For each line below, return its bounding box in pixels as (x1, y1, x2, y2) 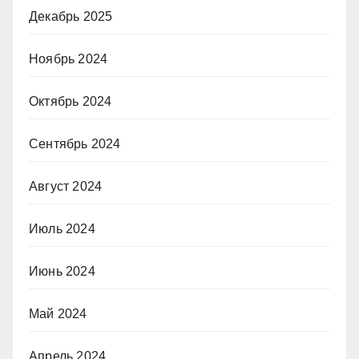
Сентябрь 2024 (29, 136, 121, 151)
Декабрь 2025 (29, 9, 113, 23)
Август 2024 (29, 179, 103, 193)
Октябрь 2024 (29, 94, 112, 108)
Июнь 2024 (29, 264, 95, 278)
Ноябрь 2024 (29, 51, 108, 66)
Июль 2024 (29, 221, 95, 236)
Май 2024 (29, 306, 87, 321)
